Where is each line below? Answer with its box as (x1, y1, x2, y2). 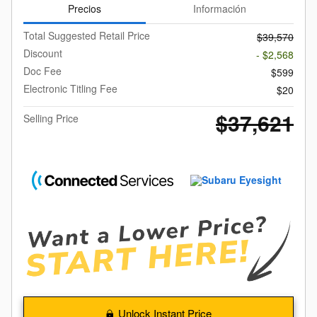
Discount (23, 46, 62, 61)
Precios (68, 1, 101, 16)
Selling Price (23, 111, 79, 126)
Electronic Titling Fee (23, 81, 117, 96)
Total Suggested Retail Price (23, 28, 150, 43)
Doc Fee (23, 64, 62, 79)
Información (193, 1, 246, 16)
